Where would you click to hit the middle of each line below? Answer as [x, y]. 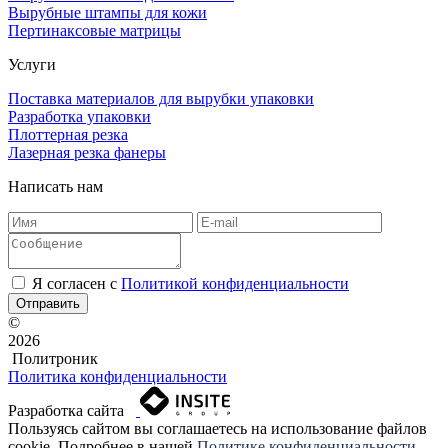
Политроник [55, 358]
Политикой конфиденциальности [235, 283]
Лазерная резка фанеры [87, 152]
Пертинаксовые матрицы [94, 30]
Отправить [48, 303]
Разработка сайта [72, 410]
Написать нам [55, 186]
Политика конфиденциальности [117, 376]
